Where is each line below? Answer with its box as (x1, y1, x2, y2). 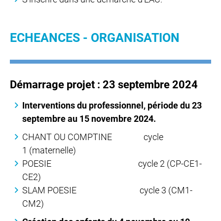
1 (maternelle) (22, 145, 76, 155)
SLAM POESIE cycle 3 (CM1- (22, 184, 192, 195)
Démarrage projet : (10, 78, 103, 91)
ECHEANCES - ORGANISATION (10, 31, 180, 45)
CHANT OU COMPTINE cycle (22, 131, 163, 142)
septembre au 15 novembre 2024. (22, 113, 156, 124)
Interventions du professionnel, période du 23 (22, 100, 202, 110)
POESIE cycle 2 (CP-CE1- (22, 158, 202, 169)
